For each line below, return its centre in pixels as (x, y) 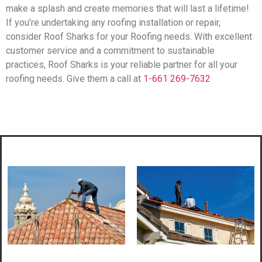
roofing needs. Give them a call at (75, 78)
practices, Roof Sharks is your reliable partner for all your (122, 64)
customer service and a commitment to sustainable (110, 50)
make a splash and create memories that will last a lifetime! (127, 8)
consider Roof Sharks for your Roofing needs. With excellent (129, 36)
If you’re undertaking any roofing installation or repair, (113, 22)
